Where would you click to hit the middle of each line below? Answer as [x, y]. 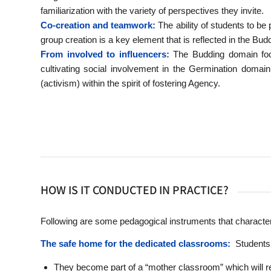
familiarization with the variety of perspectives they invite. [152, 11]
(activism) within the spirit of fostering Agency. [130, 83]
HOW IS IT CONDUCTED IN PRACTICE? [135, 190]
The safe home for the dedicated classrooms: [135, 243]
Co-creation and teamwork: [98, 25]
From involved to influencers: [105, 54]
